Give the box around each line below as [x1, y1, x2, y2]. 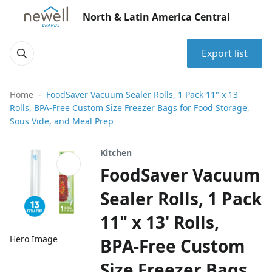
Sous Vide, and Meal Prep [10, 115, 114, 127]
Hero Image [10, 233, 58, 245]
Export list [202, 47, 248, 60]
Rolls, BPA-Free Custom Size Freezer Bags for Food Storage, [10, 102, 250, 114]
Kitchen [100, 147, 132, 158]
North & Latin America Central [83, 10, 230, 24]
